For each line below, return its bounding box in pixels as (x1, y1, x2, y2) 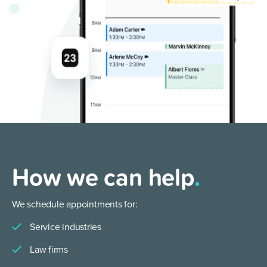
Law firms (30, 244, 69, 256)
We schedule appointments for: (12, 198, 138, 211)
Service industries (30, 221, 102, 234)
